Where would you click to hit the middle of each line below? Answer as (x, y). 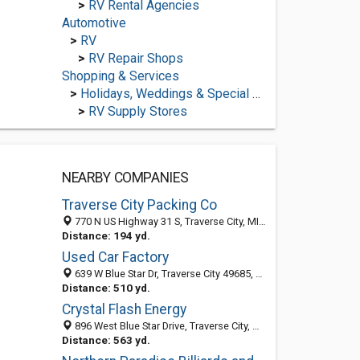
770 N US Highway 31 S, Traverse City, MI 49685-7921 (165, 221)
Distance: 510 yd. (106, 288)
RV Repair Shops (135, 58)
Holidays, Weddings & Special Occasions (166, 94)
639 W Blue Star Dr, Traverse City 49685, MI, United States (164, 274)
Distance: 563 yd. (106, 340)
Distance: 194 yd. (106, 235)
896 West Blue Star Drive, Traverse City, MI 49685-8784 (162, 326)
